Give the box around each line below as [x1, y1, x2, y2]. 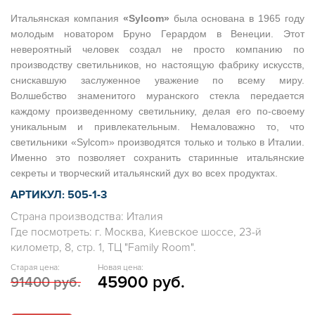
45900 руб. [98, 271, 185, 292]
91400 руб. [11, 274, 81, 291]
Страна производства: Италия [11, 209, 163, 224]
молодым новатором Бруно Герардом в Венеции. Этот [11, 27, 304, 39]
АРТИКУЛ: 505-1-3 [11, 187, 107, 202]
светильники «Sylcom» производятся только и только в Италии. [11, 136, 304, 148]
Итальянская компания [11, 12, 123, 24]
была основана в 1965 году [169, 12, 305, 24]
